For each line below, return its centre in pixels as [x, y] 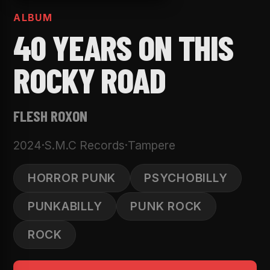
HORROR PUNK [72, 177]
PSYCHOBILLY [186, 177]
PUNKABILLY [65, 206]
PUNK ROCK [166, 206]
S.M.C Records [85, 145]
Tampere [152, 145]
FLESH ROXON [51, 115]
